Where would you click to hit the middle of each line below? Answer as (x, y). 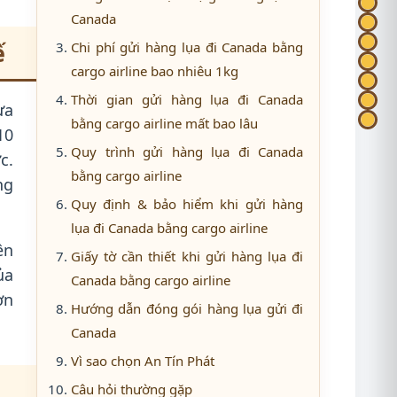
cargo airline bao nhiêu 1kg (155, 71)
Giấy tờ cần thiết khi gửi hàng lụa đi (187, 256)
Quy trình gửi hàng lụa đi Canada (187, 152)
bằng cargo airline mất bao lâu (164, 123)
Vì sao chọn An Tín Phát (143, 361)
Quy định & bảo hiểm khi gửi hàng (187, 204)
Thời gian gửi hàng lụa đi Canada (187, 99)
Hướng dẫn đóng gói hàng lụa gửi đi (187, 308)
